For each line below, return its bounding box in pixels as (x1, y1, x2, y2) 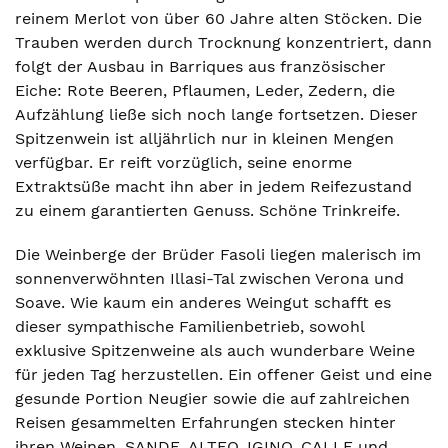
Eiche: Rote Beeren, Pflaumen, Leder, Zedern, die (15, 81, 395, 100)
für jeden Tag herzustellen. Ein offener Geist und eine (15, 365, 432, 384)
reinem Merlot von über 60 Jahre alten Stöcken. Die (15, 9, 422, 28)
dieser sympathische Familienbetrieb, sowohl (15, 317, 364, 336)
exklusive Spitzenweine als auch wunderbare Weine (15, 341, 415, 360)
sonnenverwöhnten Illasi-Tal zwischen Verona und (15, 269, 404, 288)
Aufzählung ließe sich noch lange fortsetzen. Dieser (15, 105, 418, 124)
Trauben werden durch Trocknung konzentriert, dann (15, 33, 432, 52)
